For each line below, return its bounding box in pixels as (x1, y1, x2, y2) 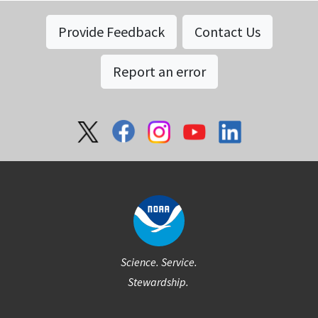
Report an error (112, 62, 206, 81)
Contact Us (194, 23, 261, 41)
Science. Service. (121, 255, 197, 270)
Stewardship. (127, 275, 189, 290)
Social (10, 113, 46, 131)
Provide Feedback (57, 23, 165, 41)
